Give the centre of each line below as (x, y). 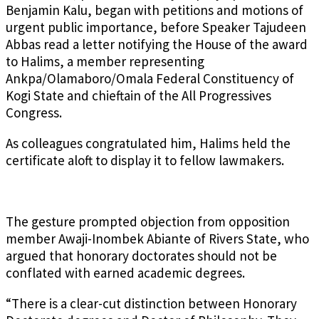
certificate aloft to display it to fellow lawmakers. (145, 161)
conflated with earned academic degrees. (125, 273)
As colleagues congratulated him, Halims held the (148, 143)
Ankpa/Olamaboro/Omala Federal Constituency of (150, 79)
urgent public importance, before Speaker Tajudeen (156, 27)
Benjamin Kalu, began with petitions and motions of (155, 10)
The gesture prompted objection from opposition (148, 222)
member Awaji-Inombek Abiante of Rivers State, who (157, 239)
